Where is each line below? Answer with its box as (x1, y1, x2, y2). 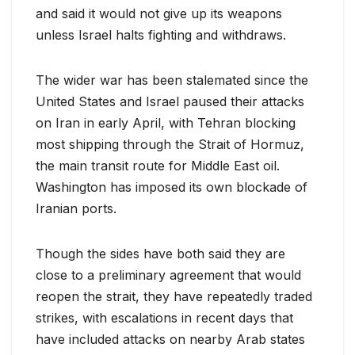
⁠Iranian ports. (36, 200, 116, 216)
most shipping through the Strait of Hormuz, (36, 136, 304, 152)
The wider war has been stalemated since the (36, 71, 308, 88)
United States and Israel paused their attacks (36, 93, 304, 109)
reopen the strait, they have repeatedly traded (36, 288, 312, 304)
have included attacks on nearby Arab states (36, 330, 305, 347)
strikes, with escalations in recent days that (36, 309, 293, 326)
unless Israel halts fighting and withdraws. (36, 26, 286, 43)
